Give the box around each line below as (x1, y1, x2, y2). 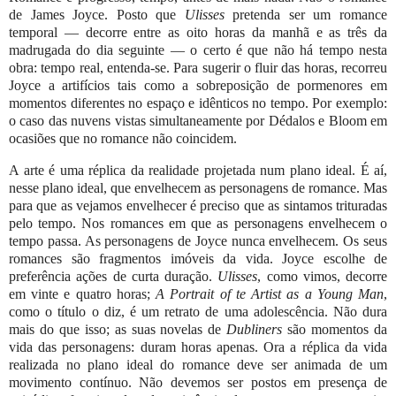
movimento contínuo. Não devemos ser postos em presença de (9, 374, 387, 390)
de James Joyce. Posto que (9, 6, 185, 22)
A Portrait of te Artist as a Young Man (156, 286, 385, 301)
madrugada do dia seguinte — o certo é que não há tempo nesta (9, 42, 387, 57)
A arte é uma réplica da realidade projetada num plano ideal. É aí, (9, 162, 387, 178)
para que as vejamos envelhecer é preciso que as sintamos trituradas (9, 197, 387, 213)
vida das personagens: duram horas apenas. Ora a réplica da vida (9, 339, 387, 354)
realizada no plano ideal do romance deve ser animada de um (9, 356, 387, 372)
